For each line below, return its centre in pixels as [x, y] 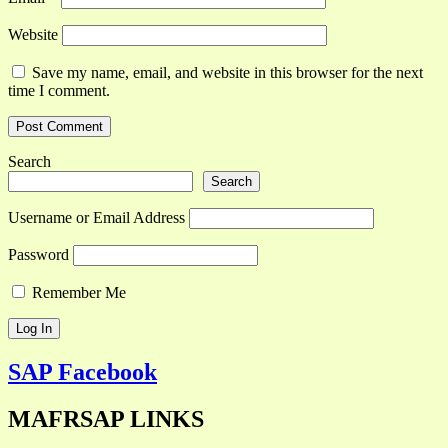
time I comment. [59, 90]
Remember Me [77, 292]
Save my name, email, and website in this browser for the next [227, 72]
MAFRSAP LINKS [106, 418]
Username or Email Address [96, 217]
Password [38, 254]
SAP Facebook [82, 371]
